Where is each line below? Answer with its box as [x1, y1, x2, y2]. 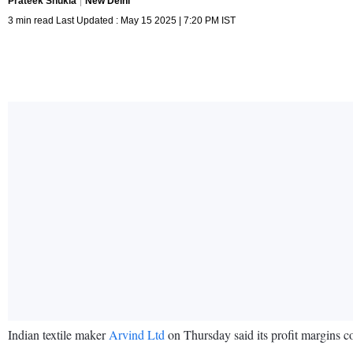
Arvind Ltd [109, 325, 165, 343]
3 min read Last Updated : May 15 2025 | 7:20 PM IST [8, 14, 236, 26]
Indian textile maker [8, 325, 109, 343]
